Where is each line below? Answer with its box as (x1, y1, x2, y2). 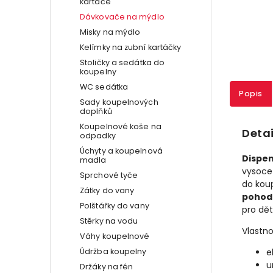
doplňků (80, 105, 112, 116)
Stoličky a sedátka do (80, 57, 165, 68)
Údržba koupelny (80, 246, 147, 257)
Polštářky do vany (80, 200, 149, 211)
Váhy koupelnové (80, 230, 150, 241)
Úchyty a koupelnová (80, 145, 163, 156)
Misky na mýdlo (80, 26, 141, 37)
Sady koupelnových (80, 96, 158, 107)
